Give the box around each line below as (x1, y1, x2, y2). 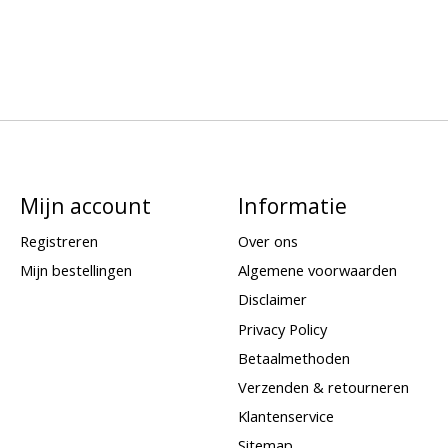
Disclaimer (237, 289, 307, 310)
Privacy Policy (237, 318, 327, 339)
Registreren (19, 231, 98, 252)
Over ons (237, 231, 298, 252)
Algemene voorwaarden (237, 260, 397, 281)
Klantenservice (237, 406, 334, 427)
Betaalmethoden (237, 347, 350, 368)
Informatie (237, 190, 347, 220)
